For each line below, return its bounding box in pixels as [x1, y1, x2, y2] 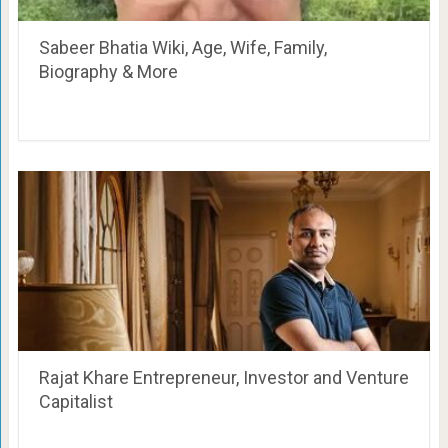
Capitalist [38, 390, 113, 412]
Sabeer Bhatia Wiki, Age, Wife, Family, [38, 36, 327, 58]
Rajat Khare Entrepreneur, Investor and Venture [38, 366, 409, 388]
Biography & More [38, 60, 178, 82]
